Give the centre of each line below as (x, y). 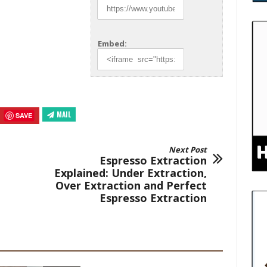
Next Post (187, 150)
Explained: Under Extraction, (130, 173)
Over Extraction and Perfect (131, 186)
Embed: (112, 44)
